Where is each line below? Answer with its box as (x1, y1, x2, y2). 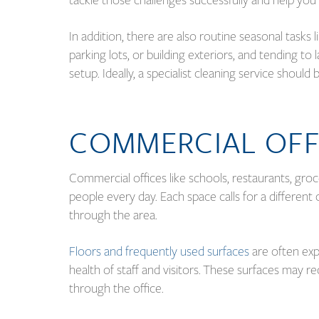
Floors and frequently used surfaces (69, 241, 250, 261)
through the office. (69, 278, 164, 298)
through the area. (69, 205, 161, 224)
